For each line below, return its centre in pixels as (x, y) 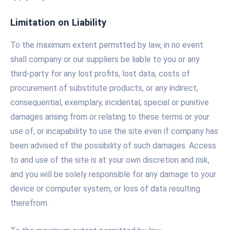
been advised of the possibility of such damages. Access (113, 146)
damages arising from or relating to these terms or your (110, 117)
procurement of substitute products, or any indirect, (104, 88)
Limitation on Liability (58, 23)
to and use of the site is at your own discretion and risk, (110, 160)
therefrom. (30, 203)
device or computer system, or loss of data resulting (105, 189)
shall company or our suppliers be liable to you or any (105, 60)
